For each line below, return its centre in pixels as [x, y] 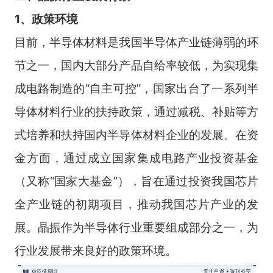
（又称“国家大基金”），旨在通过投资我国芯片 [136, 181]
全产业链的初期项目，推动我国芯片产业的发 [136, 204]
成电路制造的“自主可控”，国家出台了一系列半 [136, 88]
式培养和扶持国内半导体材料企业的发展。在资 [136, 135]
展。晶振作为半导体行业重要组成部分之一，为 [136, 227]
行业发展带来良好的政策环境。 [95, 250]
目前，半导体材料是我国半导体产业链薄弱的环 [136, 42]
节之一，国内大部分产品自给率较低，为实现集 [136, 65]
